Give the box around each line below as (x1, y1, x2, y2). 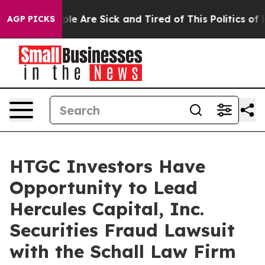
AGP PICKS (7, 14, 55, 24)
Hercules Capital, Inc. (9, 198, 204, 220)
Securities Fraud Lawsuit (9, 219, 235, 241)
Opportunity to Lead (9, 176, 198, 199)
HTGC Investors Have (9, 155, 205, 177)
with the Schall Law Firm (9, 240, 236, 263)
